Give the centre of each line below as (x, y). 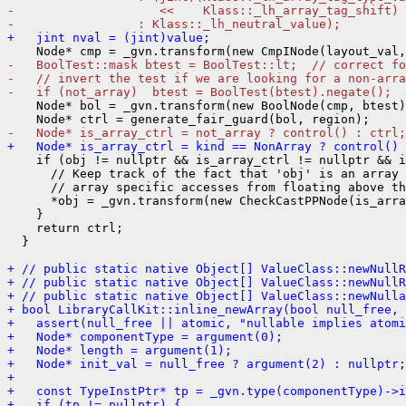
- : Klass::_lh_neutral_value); (174, 24)
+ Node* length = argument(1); (120, 350)
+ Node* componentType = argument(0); (145, 336)
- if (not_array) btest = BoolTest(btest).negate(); (199, 92)
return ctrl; (65, 227)
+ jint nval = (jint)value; (109, 37)
